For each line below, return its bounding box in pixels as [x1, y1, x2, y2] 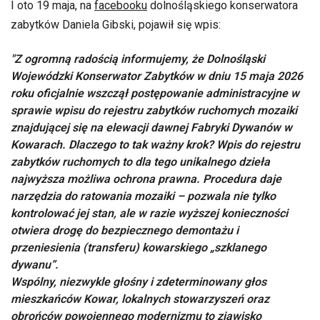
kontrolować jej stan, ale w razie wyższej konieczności [11, 206, 288, 221]
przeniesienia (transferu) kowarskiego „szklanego [11, 241, 266, 255]
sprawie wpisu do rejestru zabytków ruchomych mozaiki [11, 104, 297, 118]
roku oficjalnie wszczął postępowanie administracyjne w [11, 86, 299, 101]
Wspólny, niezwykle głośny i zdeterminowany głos [11, 275, 266, 289]
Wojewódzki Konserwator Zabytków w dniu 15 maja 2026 [11, 69, 303, 84]
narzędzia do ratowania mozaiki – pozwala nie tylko [11, 189, 276, 204]
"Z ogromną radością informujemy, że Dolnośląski [11, 52, 265, 66]
